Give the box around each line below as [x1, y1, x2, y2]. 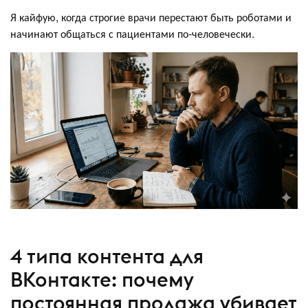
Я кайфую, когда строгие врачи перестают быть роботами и [10, 8, 291, 25]
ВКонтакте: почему [10, 267, 194, 293]
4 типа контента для [10, 243, 203, 269]
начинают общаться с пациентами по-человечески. [10, 25, 254, 41]
